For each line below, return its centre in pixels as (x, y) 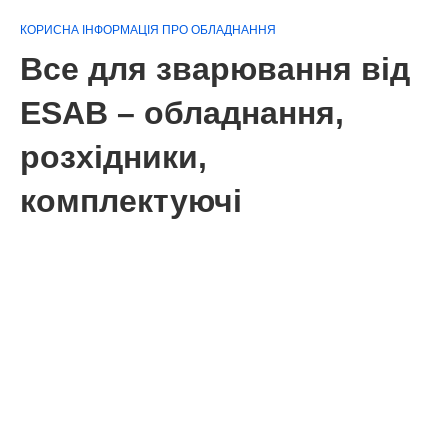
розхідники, (113, 157)
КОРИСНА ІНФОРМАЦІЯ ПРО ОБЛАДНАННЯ (148, 30)
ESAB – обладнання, (182, 113)
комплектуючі (131, 201)
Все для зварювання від (215, 69)
